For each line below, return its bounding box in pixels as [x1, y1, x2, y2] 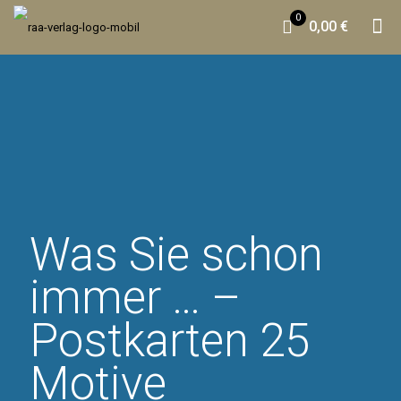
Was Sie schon [30, 228, 323, 281]
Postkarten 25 [30, 314, 310, 367]
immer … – [30, 271, 241, 324]
